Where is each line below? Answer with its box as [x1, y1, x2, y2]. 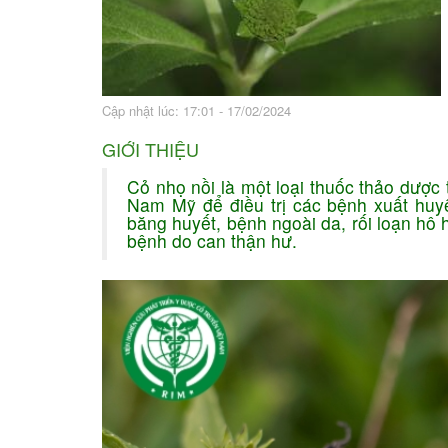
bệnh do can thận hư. [127, 228, 297, 254]
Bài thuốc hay [325, 8, 411, 29]
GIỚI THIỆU [102, 136, 199, 163]
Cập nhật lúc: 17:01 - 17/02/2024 [102, 101, 291, 121]
